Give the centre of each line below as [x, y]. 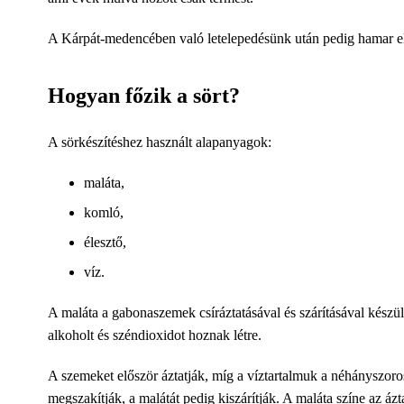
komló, [104, 212]
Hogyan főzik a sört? [144, 95]
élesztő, [105, 242]
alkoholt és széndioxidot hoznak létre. [155, 335]
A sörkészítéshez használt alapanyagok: [160, 142]
